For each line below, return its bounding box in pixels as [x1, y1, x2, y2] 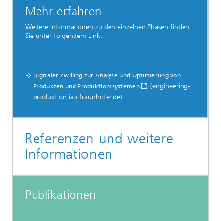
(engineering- [148, 82, 190, 91]
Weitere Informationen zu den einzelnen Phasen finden [25, 22, 189, 31]
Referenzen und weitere [25, 130, 174, 147]
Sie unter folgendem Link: [25, 31, 102, 40]
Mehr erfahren [25, 4, 102, 19]
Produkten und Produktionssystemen [33, 83, 140, 90]
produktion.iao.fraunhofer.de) [33, 93, 122, 102]
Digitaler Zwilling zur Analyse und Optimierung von [33, 72, 181, 79]
